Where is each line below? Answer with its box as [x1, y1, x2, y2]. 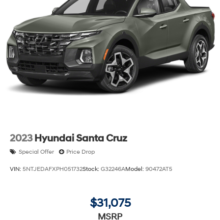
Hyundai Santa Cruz [34, 132, 127, 144]
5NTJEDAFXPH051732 [23, 165, 82, 173]
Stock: [82, 165, 101, 173]
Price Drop [66, 148, 95, 156]
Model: [125, 165, 145, 173]
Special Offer [19, 148, 54, 156]
